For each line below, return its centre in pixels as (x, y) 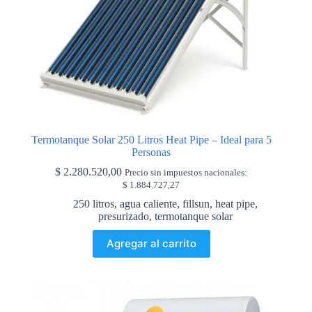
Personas (151, 152)
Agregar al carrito (151, 244)
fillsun (196, 203)
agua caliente (148, 203)
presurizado (123, 216)
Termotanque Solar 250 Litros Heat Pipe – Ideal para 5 (151, 139)
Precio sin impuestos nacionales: (186, 172)
